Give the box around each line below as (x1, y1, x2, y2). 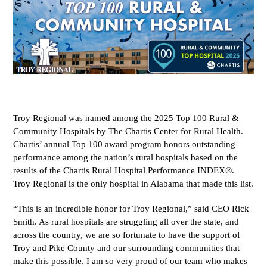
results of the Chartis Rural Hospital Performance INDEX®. (13, 166, 235, 176)
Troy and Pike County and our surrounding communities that (13, 243, 240, 253)
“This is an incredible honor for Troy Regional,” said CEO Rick (13, 204, 250, 214)
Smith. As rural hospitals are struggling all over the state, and (13, 217, 240, 227)
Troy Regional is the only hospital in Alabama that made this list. (13, 179, 254, 189)
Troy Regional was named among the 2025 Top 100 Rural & (13, 113, 240, 123)
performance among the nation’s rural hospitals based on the (13, 153, 238, 163)
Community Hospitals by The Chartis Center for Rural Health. (13, 126, 244, 136)
